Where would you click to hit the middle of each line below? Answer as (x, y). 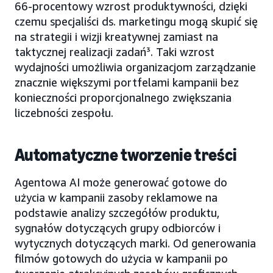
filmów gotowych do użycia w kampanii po (121, 258)
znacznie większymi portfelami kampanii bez (127, 82)
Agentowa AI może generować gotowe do (121, 182)
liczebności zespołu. (64, 112)
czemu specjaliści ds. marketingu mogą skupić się (136, 21)
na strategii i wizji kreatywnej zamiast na (116, 36)
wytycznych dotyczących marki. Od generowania (135, 243)
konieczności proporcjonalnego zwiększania (123, 97)
